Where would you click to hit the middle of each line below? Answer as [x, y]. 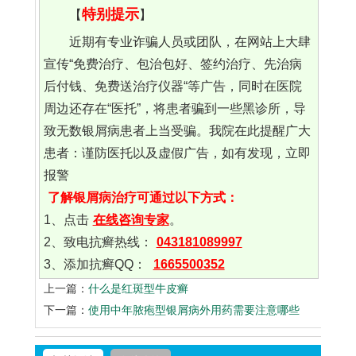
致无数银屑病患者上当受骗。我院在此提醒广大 [177, 131]
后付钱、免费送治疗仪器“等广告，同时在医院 [172, 87]
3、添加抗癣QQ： [96, 265]
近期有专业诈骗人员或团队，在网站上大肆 [190, 42]
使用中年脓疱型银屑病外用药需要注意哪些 [194, 310]
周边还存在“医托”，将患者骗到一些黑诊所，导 [174, 109]
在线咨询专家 [131, 220]
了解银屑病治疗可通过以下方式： [143, 198]
